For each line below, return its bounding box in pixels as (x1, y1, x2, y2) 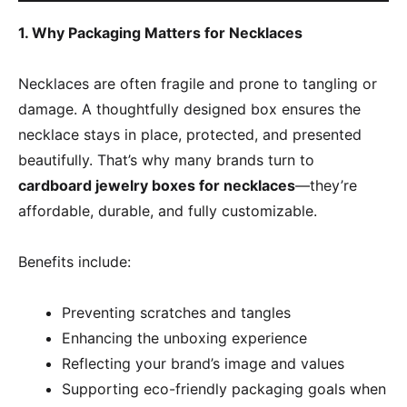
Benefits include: (18, 253, 131, 271)
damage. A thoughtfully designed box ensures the (18, 100, 361, 118)
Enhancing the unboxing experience (62, 329, 307, 347)
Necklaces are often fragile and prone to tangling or (18, 74, 377, 93)
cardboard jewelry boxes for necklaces (18, 176, 295, 194)
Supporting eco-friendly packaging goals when (62, 380, 386, 398)
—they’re (295, 176, 357, 194)
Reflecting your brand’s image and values (62, 354, 344, 372)
